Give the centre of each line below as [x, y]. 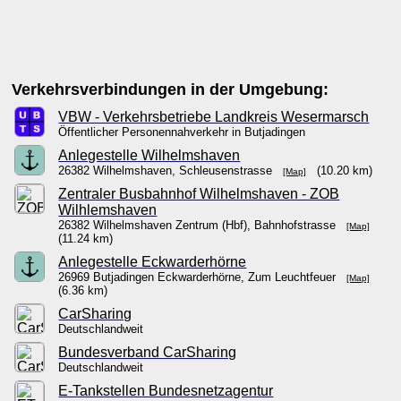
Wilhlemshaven [108, 210]
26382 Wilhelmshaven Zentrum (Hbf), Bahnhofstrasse [203, 225]
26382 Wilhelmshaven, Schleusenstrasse [171, 171]
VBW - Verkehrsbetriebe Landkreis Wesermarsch [214, 117]
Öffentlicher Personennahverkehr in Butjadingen [186, 132]
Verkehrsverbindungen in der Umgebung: [171, 90]
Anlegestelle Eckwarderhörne [153, 262]
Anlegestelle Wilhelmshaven [149, 155]
